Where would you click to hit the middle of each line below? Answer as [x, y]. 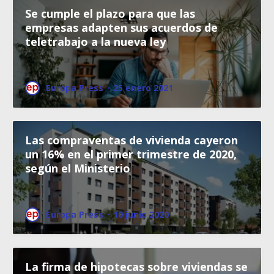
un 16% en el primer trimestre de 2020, [131, 154]
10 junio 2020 [141, 214]
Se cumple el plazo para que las [110, 13]
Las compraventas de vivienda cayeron [131, 140]
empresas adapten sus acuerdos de [121, 27]
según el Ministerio [78, 168]
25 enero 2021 [143, 87]
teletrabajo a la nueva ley [95, 41]
